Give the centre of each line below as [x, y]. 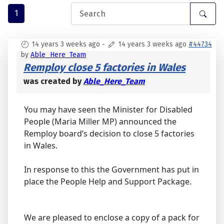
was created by [53, 81]
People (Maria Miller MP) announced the [100, 122]
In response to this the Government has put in [111, 170]
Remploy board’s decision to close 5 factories [109, 134]
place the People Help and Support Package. [108, 182]
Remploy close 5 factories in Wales [104, 68]
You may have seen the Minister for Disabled [108, 110]
